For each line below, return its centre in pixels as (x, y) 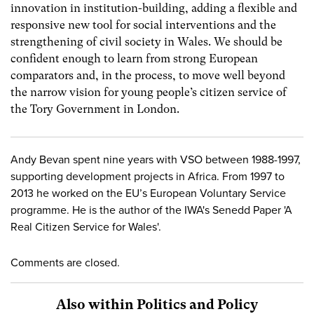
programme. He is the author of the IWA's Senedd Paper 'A (151, 210)
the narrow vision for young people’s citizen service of (149, 92)
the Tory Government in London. (95, 109)
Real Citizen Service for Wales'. (86, 227)
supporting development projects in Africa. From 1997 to (148, 176)
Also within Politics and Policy (157, 304)
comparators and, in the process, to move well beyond (148, 75)
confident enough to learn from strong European (134, 58)
